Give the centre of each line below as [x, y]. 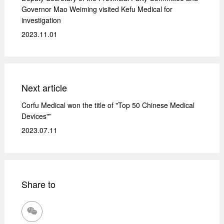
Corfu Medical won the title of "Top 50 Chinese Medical [108, 105]
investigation [41, 20]
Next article [44, 88]
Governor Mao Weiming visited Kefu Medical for [97, 9]
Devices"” [37, 116]
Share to [39, 184]
